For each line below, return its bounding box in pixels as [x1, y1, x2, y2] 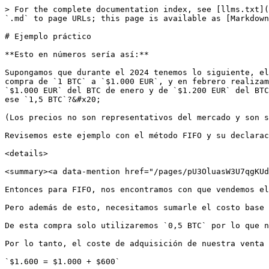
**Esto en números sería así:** [5, 50, 149, 59]
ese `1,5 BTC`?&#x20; [5, 95, 101, 104]
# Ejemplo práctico [5, 32, 91, 41]
